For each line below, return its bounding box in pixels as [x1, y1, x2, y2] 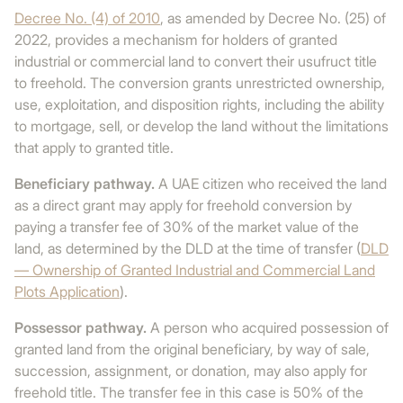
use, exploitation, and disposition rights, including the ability [14, 95, 384, 113]
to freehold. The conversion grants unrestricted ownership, [14, 74, 385, 92]
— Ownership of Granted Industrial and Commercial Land [14, 261, 375, 279]
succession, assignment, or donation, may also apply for [14, 362, 367, 380]
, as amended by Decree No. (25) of [160, 9, 386, 27]
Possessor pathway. [14, 318, 147, 336]
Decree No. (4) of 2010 [14, 9, 160, 27]
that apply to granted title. [14, 139, 174, 157]
